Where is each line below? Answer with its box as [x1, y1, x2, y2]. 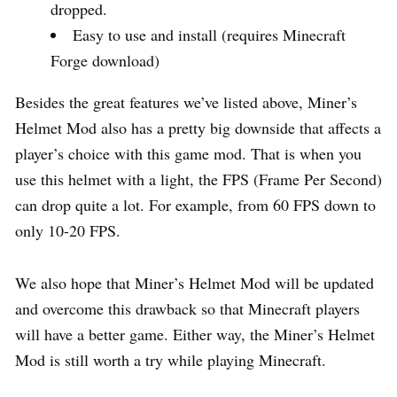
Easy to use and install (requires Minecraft [73, 23, 346, 45]
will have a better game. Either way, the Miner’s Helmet [15, 323, 375, 345]
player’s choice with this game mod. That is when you [15, 142, 362, 164]
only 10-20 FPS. [15, 219, 121, 241]
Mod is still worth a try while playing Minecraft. [15, 348, 326, 370]
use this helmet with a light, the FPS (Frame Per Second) [15, 167, 382, 190]
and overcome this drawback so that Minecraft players [15, 297, 360, 319]
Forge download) [51, 49, 160, 71]
